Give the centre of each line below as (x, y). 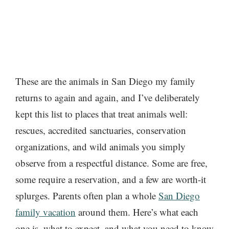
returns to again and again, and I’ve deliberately (108, 97)
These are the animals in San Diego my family (105, 81)
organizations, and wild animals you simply (100, 146)
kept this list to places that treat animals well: (101, 113)
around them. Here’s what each (137, 212)
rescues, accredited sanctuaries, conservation (101, 130)
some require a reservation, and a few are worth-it (111, 179)
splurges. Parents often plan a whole (87, 195)
